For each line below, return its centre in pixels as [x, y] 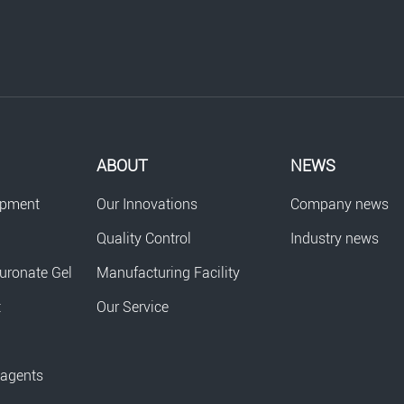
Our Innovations [147, 205]
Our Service [132, 308]
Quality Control [143, 239]
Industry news [334, 239]
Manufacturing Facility [168, 273]
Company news [339, 205]
